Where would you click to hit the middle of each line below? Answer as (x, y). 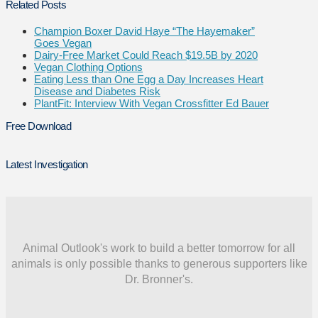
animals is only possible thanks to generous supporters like (159, 264)
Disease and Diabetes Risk (97, 92)
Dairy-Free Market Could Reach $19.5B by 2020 (146, 55)
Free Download (39, 126)
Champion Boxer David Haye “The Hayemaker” (144, 31)
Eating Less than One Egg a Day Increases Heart (149, 79)
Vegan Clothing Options (88, 67)
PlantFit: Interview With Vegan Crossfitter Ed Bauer (152, 104)
